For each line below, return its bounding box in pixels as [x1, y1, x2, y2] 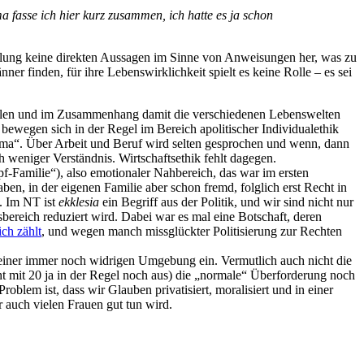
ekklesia [58, 194, 99, 209]
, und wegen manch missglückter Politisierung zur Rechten [41, 223, 342, 238]
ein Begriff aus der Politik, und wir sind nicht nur [99, 194, 353, 209]
